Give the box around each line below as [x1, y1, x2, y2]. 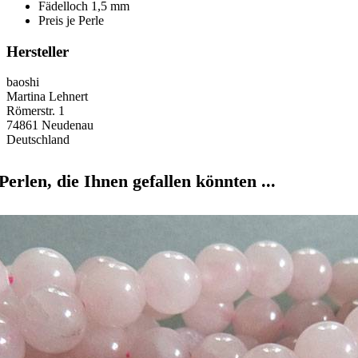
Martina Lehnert [6, 89, 88, 104]
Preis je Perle [38, 14, 104, 27]
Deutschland [6, 133, 70, 147]
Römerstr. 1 [6, 104, 65, 118]
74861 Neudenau [6, 118, 93, 133]
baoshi [6, 75, 39, 89]
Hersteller [6, 42, 69, 60]
